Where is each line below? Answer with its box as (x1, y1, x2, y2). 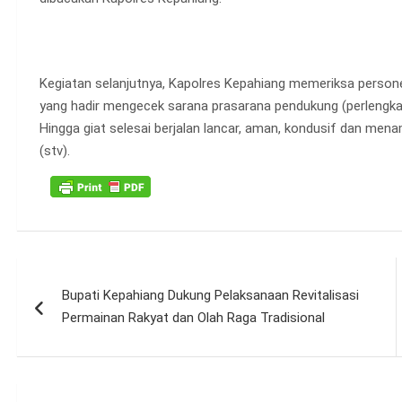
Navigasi (15, 257, 126, 292)
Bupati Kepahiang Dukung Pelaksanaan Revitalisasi (61, 286, 359, 303)
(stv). (39, 142, 70, 159)
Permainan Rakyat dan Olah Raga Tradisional (61, 309, 325, 326)
